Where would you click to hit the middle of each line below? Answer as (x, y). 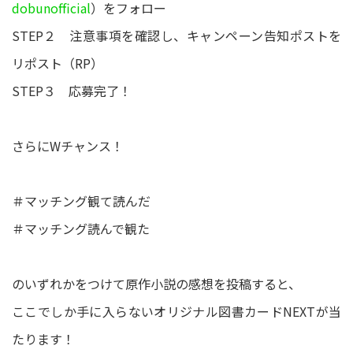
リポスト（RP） (58, 63)
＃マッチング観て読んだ (81, 201)
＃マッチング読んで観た (81, 229)
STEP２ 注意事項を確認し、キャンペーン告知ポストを (176, 36)
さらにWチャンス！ (68, 146)
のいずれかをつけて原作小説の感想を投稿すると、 (156, 284)
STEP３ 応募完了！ (72, 91)
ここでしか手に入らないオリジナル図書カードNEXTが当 (176, 312)
